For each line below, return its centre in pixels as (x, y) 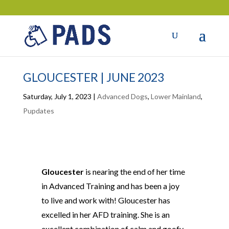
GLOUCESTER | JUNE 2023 (93, 77)
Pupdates (38, 111)
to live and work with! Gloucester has (106, 200)
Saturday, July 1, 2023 (57, 96)
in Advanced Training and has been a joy (110, 186)
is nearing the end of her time (135, 171)
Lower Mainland (176, 96)
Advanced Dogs (122, 96)
